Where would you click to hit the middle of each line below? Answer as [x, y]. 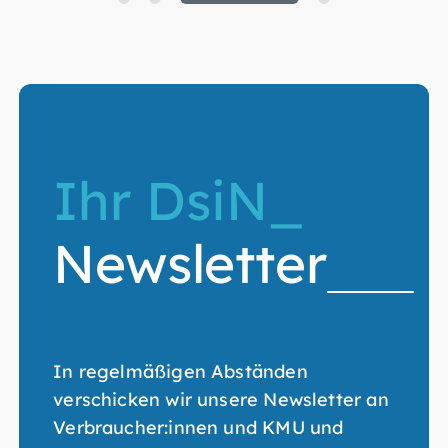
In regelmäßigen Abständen [180, 371]
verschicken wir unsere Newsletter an [221, 399]
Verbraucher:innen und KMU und [198, 427]
